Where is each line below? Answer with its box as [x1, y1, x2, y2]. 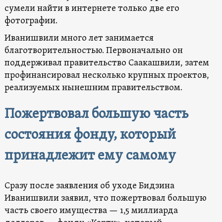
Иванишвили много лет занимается [4, 32, 154, 44]
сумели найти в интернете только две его [4, 2, 179, 14]
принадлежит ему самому [4, 147, 176, 165]
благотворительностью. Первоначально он [4, 45, 183, 56]
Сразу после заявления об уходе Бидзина [4, 180, 174, 192]
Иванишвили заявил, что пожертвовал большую [4, 192, 207, 204]
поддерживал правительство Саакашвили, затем [4, 57, 209, 69]
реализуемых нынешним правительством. [4, 82, 182, 94]
